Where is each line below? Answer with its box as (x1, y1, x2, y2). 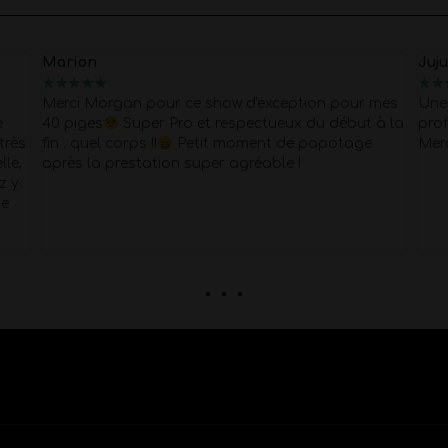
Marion (41, 55, 97, 71)
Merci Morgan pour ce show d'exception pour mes (41, 96, 398, 112)
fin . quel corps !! (41, 136, 157, 152)
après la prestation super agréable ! (41, 156, 301, 172)
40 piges (41, 116, 103, 132)
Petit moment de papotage (172, 136, 372, 152)
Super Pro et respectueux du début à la (118, 116, 404, 132)
